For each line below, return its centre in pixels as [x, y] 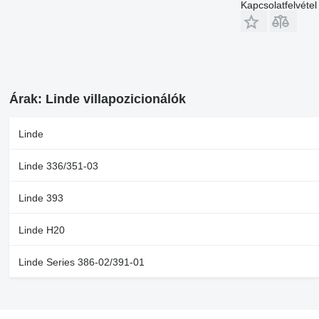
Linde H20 [41, 230]
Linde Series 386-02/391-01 [81, 262]
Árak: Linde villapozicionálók [97, 99]
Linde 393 [41, 198]
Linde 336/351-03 [58, 166]
